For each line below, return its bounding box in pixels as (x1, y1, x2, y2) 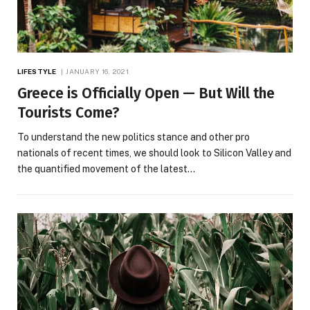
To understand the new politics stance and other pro (17, 131, 250, 143)
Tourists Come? (17, 104, 120, 122)
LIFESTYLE (17, 67, 56, 76)
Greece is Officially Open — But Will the (17, 84, 275, 103)
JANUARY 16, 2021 (66, 67, 129, 76)
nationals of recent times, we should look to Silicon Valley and (17, 147, 291, 159)
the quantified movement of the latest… (17, 163, 195, 175)
